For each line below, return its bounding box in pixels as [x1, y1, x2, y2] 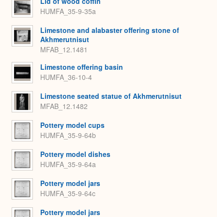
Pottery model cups [40, 120, 105, 130]
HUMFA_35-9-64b [40, 130, 96, 140]
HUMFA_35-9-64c [40, 188, 95, 198]
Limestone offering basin [40, 62, 123, 72]
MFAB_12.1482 [40, 101, 88, 111]
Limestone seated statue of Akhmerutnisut [40, 91, 182, 101]
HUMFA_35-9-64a [40, 159, 96, 169]
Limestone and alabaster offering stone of [40, 25, 179, 35]
